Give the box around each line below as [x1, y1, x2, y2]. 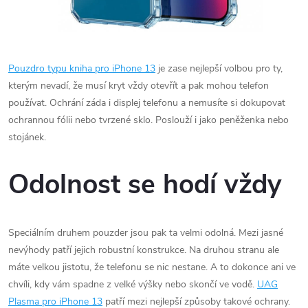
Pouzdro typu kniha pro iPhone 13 [8, 61, 155, 75]
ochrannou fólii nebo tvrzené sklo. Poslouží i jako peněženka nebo [8, 113, 289, 126]
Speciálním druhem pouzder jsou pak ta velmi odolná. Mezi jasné [8, 226, 283, 240]
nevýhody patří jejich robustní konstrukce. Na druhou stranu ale [8, 243, 279, 257]
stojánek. [8, 130, 46, 144]
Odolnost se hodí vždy [8, 166, 282, 203]
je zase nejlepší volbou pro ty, [155, 61, 283, 75]
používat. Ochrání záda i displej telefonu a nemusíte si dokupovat [8, 96, 285, 109]
